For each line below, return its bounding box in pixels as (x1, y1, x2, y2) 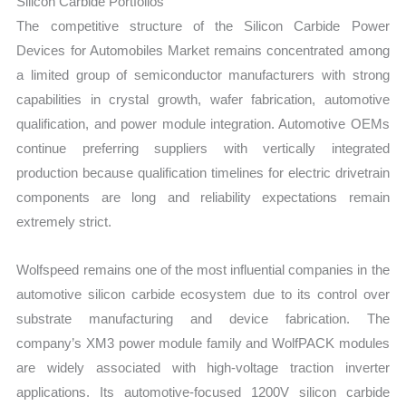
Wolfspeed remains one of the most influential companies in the (16, 262, 390, 278)
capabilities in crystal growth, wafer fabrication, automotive (16, 92, 390, 108)
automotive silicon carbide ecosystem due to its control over (16, 286, 390, 303)
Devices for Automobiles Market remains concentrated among (16, 43, 390, 59)
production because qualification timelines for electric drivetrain (16, 165, 390, 181)
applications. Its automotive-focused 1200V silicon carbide (16, 384, 390, 401)
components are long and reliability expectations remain (16, 189, 390, 206)
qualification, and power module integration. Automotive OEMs (16, 116, 390, 132)
